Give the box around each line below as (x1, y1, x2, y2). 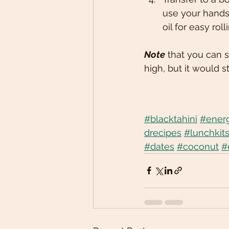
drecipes (144, 127, 181, 138)
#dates (144, 141, 174, 152)
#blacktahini (144, 113, 197, 124)
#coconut (177, 141, 219, 152)
